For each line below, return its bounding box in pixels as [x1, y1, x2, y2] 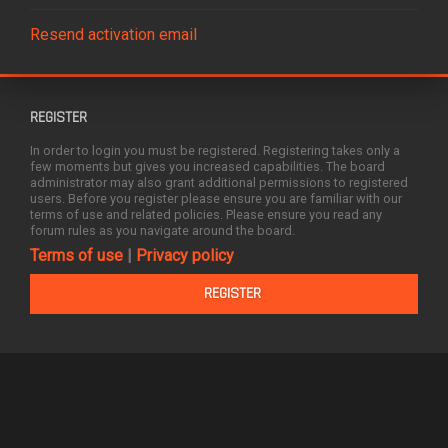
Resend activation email [30, 25, 197, 45]
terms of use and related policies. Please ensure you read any [30, 207, 382, 223]
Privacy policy [136, 245, 234, 265]
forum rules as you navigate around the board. [30, 223, 295, 239]
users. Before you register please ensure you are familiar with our [30, 191, 402, 207]
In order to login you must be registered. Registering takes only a [30, 143, 400, 159]
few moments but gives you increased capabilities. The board [30, 159, 385, 175]
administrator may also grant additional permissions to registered [30, 175, 408, 191]
